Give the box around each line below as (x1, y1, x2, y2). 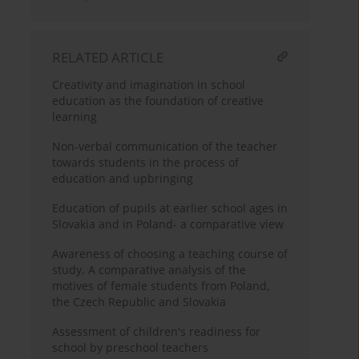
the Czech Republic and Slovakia (52, 294, 227, 310)
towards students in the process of (52, 155, 240, 171)
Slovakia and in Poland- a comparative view (52, 216, 284, 232)
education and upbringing (52, 171, 194, 187)
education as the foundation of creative (52, 93, 264, 109)
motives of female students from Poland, (52, 278, 270, 294)
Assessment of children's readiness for (52, 324, 261, 340)
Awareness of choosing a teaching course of (52, 246, 288, 262)
